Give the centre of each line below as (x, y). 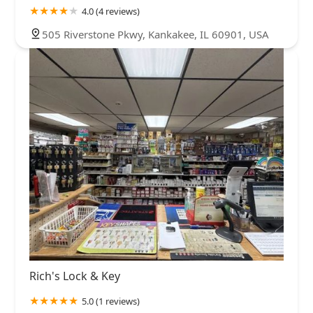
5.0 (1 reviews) (111, 301)
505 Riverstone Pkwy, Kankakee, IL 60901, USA (155, 35)
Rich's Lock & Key (75, 276)
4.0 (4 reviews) (111, 12)
